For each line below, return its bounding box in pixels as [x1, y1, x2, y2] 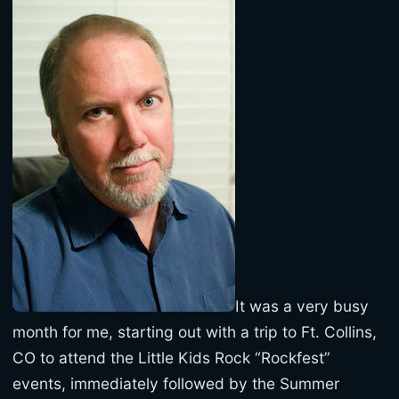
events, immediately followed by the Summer [12, 373, 339, 393]
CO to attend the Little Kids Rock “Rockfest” [12, 347, 330, 367]
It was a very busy [235, 296, 369, 315]
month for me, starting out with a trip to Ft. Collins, [12, 322, 377, 341]
